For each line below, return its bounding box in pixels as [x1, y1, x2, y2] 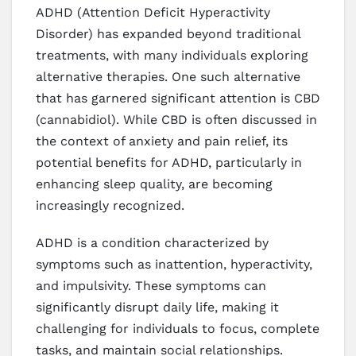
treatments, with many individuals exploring [36, 47, 308, 63]
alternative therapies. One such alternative [36, 68, 300, 84]
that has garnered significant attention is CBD [36, 90, 320, 106]
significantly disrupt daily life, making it [36, 299, 279, 315]
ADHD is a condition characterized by [36, 234, 269, 250]
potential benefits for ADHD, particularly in [36, 154, 302, 170]
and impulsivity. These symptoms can [36, 277, 266, 293]
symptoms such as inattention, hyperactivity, [36, 256, 312, 272]
